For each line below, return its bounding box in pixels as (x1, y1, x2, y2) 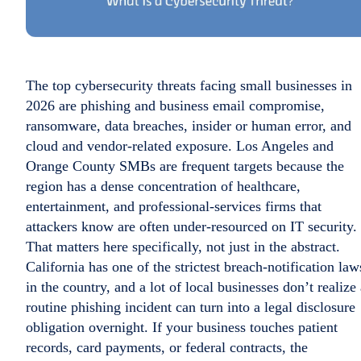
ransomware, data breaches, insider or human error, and (26, 118, 351, 134)
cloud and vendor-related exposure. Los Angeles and (26, 138, 334, 154)
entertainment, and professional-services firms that (26, 198, 322, 214)
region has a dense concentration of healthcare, (26, 178, 301, 194)
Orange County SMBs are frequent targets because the (26, 158, 344, 174)
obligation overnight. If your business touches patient (26, 319, 338, 335)
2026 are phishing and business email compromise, (26, 98, 325, 114)
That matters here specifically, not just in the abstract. (26, 239, 340, 255)
